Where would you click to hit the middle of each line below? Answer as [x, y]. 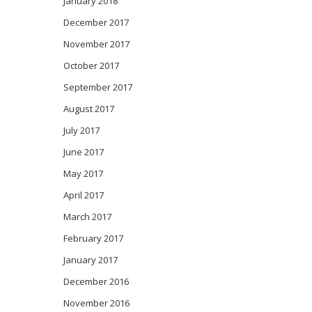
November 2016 [96, 303]
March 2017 [87, 217]
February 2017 [93, 238]
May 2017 [83, 173]
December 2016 [96, 281]
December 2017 [96, 22]
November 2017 [96, 44]
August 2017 [89, 109]
